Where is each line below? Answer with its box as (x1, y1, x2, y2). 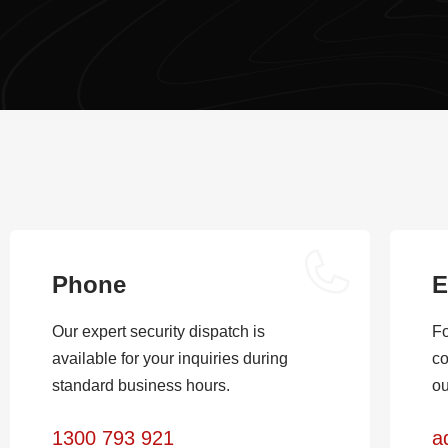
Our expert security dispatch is (52, 323, 265, 340)
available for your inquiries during (52, 350, 288, 367)
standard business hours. (52, 377, 230, 394)
